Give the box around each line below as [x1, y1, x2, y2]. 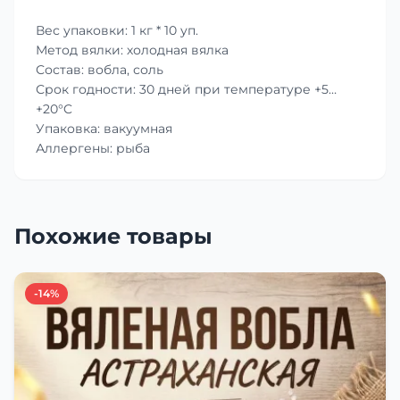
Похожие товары [14, 222, 212, 249]
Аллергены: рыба [36, 139, 150, 156]
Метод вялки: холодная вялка [36, 41, 229, 58]
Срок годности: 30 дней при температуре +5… [36, 80, 337, 97]
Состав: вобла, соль [36, 61, 163, 78]
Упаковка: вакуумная [36, 120, 172, 137]
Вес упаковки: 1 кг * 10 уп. [36, 21, 198, 38]
